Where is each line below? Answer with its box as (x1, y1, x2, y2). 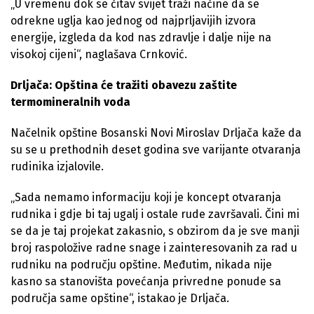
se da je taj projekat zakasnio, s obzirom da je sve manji (11, 224, 299, 238)
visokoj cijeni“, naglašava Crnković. (11, 47, 187, 61)
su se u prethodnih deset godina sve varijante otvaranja (11, 142, 301, 156)
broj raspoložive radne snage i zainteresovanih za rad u (11, 240, 297, 254)
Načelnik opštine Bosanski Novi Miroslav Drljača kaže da (11, 125, 301, 139)
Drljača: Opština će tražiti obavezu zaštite (11, 78, 237, 92)
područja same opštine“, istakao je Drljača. (11, 291, 229, 305)
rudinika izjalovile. (11, 159, 104, 173)
